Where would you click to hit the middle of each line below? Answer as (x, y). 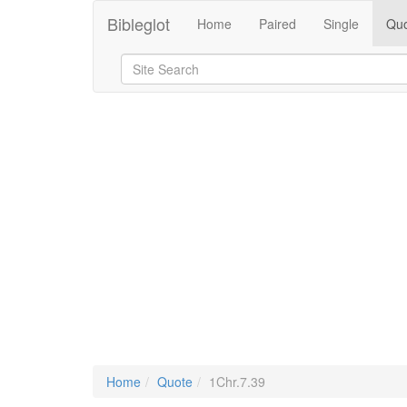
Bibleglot (139, 24)
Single (341, 24)
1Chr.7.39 (237, 382)
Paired (278, 24)
